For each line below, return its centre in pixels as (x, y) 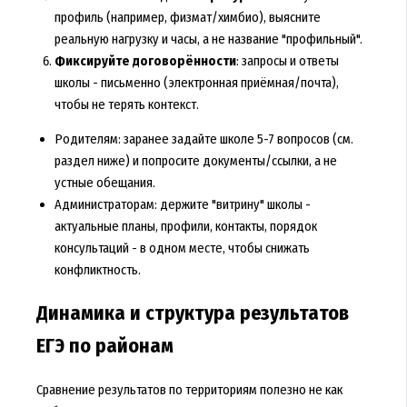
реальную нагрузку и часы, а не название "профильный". (208, 39)
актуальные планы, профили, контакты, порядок (185, 227)
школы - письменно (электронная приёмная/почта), (196, 82)
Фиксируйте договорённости (145, 60)
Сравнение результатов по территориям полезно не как (189, 390)
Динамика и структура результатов (192, 314)
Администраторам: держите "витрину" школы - (182, 205)
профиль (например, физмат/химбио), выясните (187, 17)
